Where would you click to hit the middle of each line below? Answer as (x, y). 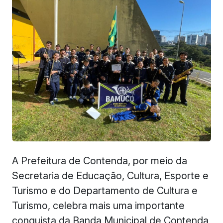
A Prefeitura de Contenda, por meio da (100, 161)
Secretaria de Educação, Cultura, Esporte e (110, 175)
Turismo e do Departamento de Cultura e (105, 190)
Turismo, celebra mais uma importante (98, 205)
